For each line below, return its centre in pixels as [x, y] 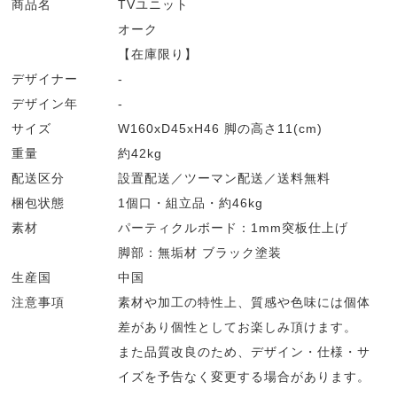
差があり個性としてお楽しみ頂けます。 [238, 327]
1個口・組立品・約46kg [191, 203]
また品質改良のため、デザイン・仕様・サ [245, 352]
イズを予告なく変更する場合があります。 [245, 377]
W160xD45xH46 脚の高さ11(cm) [221, 129]
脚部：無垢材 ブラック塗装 [200, 253]
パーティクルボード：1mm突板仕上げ [234, 228]
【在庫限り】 [158, 54]
